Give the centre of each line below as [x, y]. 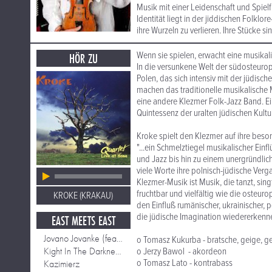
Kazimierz [62, 264]
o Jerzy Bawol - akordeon [182, 252]
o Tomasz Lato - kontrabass [185, 263]
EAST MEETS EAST [83, 221]
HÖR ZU [83, 59]
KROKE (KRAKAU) [83, 196]
